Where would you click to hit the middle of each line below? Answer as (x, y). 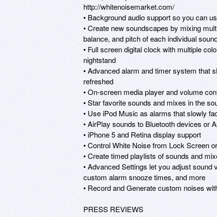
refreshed (98, 81)
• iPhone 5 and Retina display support (142, 134)
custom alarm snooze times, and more (144, 177)
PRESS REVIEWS (113, 209)
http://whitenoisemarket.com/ (129, 6)
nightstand (100, 60)
